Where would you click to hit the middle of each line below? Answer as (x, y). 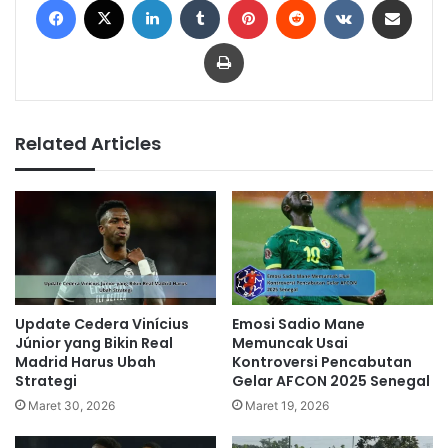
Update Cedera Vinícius (102, 323)
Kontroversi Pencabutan (322, 361)
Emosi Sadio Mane (298, 323)
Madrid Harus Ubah (85, 361)
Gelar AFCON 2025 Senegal (331, 380)
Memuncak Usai (290, 342)
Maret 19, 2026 (287, 405)
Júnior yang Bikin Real (94, 342)
